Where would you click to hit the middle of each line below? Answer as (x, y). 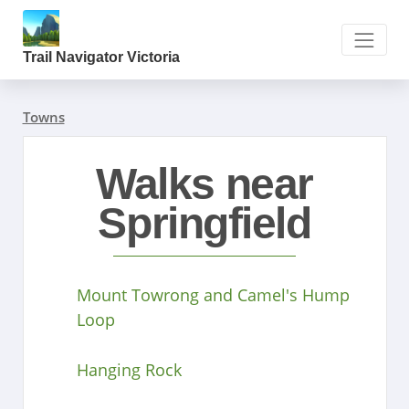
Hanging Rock (129, 369)
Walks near (204, 184)
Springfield (204, 223)
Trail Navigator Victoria (101, 58)
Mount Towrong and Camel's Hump (213, 294)
